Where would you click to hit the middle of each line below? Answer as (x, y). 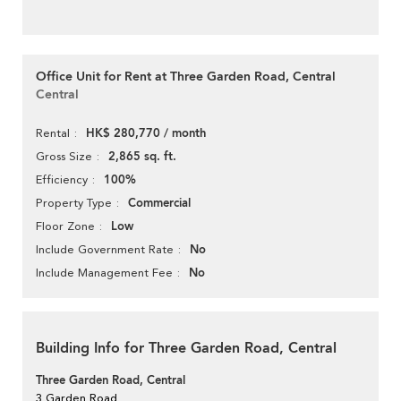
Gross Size (64, 157)
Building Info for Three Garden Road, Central (186, 349)
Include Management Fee (104, 273)
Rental (53, 133)
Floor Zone (65, 226)
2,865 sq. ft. (142, 157)
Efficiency (62, 180)
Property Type (74, 203)
